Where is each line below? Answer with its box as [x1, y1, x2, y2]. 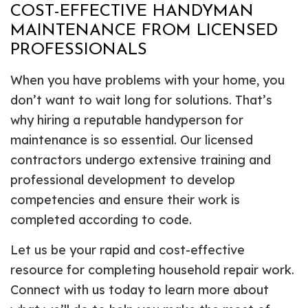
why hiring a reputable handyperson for [10, 112, 243, 129]
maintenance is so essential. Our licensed [10, 132, 253, 148]
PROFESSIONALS [10, 42, 147, 59]
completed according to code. [10, 212, 192, 228]
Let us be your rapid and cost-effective [10, 242, 245, 258]
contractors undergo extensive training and [10, 152, 271, 168]
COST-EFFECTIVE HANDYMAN [10, 3, 254, 21]
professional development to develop [10, 172, 235, 188]
